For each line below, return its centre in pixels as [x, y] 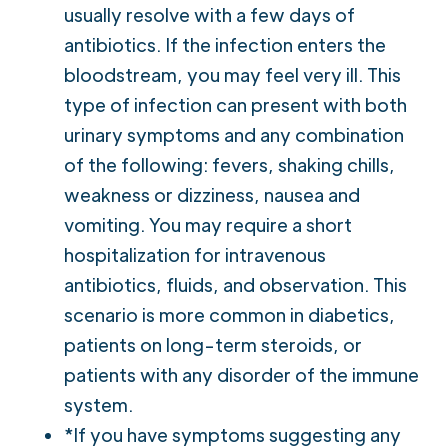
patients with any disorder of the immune [241, 374]
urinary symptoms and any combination [234, 134]
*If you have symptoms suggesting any [232, 434]
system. [98, 404]
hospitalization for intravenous [195, 254]
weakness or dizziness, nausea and [212, 194]
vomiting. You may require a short [208, 224]
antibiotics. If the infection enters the [225, 44]
